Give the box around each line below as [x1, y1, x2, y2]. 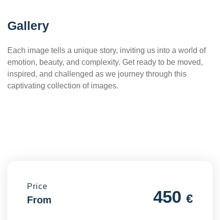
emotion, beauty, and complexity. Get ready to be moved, [7, 57, 203, 66]
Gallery [7, 18, 49, 32]
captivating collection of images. [7, 81, 118, 90]
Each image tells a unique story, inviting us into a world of [7, 46, 206, 55]
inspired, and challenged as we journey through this [7, 69, 187, 78]
